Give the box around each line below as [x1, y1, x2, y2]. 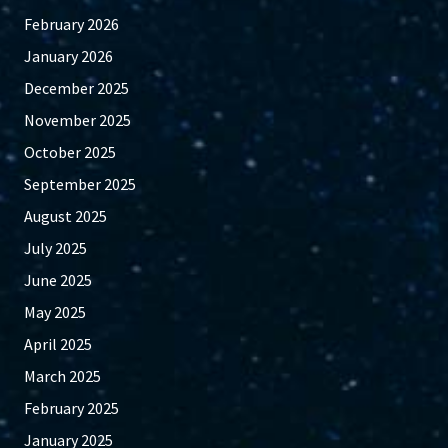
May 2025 [24, 302, 86, 323]
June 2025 [24, 270, 92, 291]
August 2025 [24, 206, 107, 227]
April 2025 [24, 334, 92, 355]
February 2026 [24, 14, 119, 35]
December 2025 [24, 78, 129, 99]
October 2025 [24, 142, 116, 163]
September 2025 [24, 174, 136, 195]
